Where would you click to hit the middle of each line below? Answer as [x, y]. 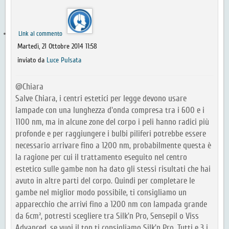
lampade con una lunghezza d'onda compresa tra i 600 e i [110, 110]
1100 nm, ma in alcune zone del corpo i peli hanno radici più [112, 122]
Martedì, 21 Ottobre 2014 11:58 [57, 47]
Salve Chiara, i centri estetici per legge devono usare [101, 99]
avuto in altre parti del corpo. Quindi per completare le [105, 181]
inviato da [32, 61]
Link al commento [41, 34]
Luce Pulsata [64, 61]
